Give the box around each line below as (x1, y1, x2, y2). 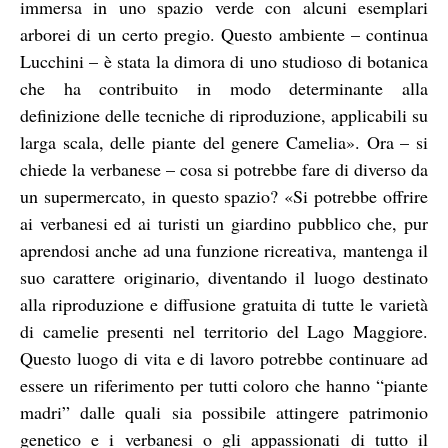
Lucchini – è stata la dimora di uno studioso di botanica (20, 48, 428, 73)
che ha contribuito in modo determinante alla (20, 75, 428, 100)
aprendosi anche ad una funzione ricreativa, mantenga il (20, 237, 428, 262)
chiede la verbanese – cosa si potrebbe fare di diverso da (20, 156, 428, 181)
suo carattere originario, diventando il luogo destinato (20, 264, 428, 289)
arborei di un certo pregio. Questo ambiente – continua (20, 21, 428, 46)
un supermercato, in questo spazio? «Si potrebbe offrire (20, 183, 428, 208)
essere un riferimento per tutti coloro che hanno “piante (20, 372, 428, 397)
